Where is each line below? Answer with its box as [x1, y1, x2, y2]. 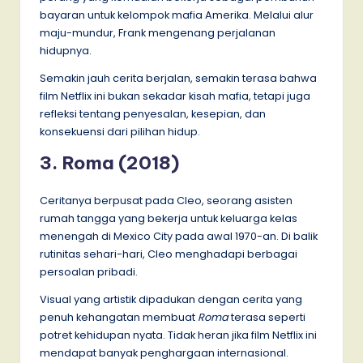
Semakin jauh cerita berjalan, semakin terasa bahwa [40, 70, 317, 85]
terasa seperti [228, 310, 305, 324]
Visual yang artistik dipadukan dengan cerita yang [40, 292, 302, 306]
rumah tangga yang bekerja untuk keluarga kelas [40, 211, 297, 225]
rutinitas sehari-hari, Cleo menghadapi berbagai [40, 246, 297, 261]
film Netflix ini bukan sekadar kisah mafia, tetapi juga [40, 88, 310, 103]
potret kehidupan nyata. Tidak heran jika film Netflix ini [40, 327, 317, 342]
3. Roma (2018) [40, 151, 179, 174]
